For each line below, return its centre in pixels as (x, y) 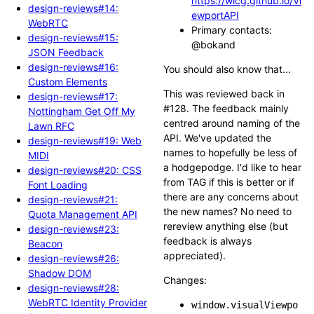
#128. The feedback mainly (226, 109)
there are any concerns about (231, 197)
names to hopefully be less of (230, 153)
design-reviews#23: (74, 228)
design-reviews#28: (74, 287)
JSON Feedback (66, 52)
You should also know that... (227, 69)
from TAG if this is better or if (228, 182)
